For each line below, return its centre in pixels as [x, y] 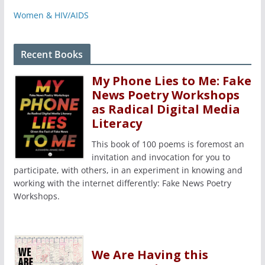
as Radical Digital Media [166, 109]
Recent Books [52, 54]
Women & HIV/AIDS [51, 15]
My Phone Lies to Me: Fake [171, 80]
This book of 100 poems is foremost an [168, 144]
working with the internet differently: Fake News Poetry [122, 183]
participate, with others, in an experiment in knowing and [128, 170]
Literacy [117, 123]
